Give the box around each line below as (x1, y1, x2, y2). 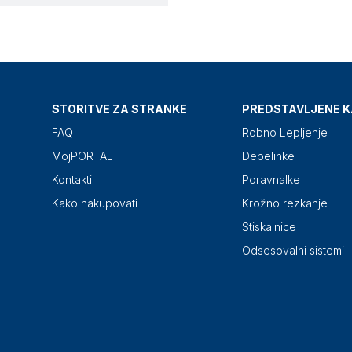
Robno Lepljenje (242, 126, 328, 140)
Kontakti (52, 173, 92, 187)
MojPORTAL (52, 149, 113, 163)
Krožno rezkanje (242, 196, 328, 211)
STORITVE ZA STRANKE (52, 102, 187, 116)
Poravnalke (242, 173, 300, 187)
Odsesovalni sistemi (242, 244, 344, 258)
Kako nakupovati (52, 196, 137, 211)
